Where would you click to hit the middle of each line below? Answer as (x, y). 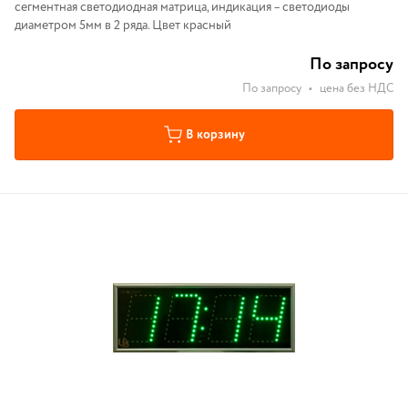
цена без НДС (357, 89)
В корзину (215, 135)
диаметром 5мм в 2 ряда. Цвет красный (123, 25)
